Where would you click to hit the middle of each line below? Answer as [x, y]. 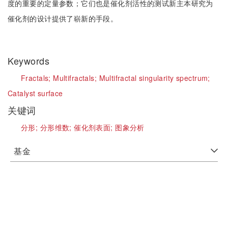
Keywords [30, 61]
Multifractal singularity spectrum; [154, 78]
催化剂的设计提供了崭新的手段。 [63, 18]
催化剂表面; [95, 127]
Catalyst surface [35, 93]
